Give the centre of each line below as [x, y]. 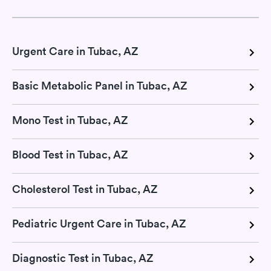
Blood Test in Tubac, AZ [70, 155]
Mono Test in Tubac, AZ [70, 120]
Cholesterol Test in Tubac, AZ [85, 189]
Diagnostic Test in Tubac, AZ [83, 258]
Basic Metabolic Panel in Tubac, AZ [100, 86]
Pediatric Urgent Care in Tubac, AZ [99, 224]
